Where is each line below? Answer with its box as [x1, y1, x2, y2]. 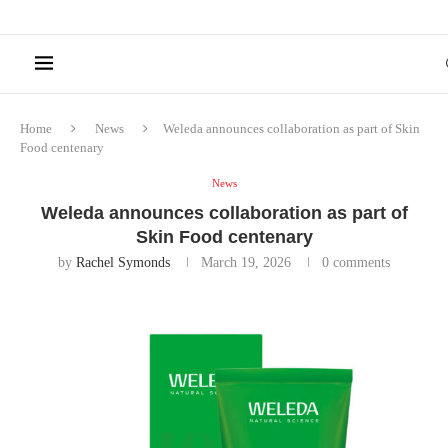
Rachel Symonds [76, 254, 170, 270]
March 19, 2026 [201, 254, 291, 270]
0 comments [322, 254, 390, 270]
